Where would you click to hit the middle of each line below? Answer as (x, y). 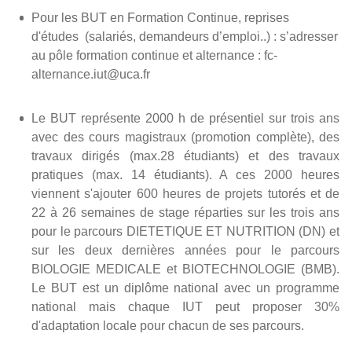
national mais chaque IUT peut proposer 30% (185, 306)
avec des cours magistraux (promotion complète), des (185, 137)
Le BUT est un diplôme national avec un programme (185, 288)
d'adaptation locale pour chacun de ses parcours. (168, 325)
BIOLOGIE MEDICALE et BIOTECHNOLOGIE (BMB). (185, 269)
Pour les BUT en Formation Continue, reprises (160, 17)
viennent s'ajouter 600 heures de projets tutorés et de (185, 193)
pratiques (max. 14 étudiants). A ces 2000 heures (185, 174)
